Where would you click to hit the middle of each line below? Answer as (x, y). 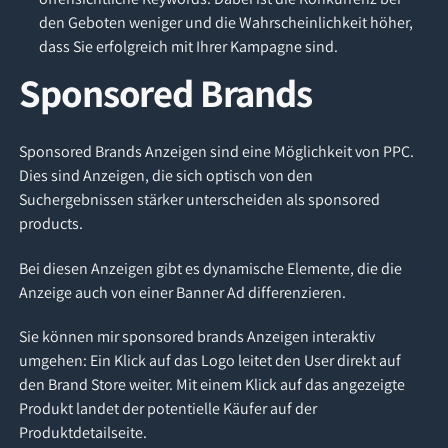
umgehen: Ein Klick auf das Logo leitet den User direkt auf (210, 361)
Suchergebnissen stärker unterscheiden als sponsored (200, 200)
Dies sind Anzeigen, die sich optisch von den (166, 176)
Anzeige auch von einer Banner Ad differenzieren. (183, 292)
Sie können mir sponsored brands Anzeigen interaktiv (197, 337)
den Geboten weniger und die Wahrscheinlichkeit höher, (225, 22)
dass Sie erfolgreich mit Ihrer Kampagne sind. (188, 46)
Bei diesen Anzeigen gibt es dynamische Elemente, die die (211, 268)
